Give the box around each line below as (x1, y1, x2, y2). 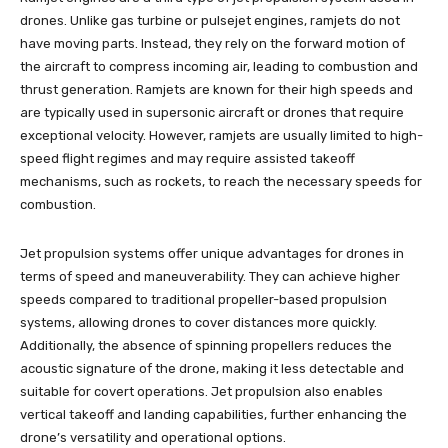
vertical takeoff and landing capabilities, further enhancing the (20, 406, 407, 422)
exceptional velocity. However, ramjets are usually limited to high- (20, 127, 423, 143)
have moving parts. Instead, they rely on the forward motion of (20, 35, 405, 51)
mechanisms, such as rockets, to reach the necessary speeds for (20, 173, 422, 189)
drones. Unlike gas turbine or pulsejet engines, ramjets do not (20, 12, 400, 28)
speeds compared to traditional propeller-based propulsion (20, 291, 387, 307)
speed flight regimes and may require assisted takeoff (20, 150, 355, 166)
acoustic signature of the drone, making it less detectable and (20, 360, 404, 376)
